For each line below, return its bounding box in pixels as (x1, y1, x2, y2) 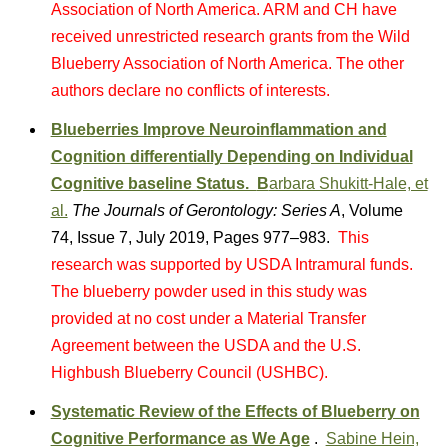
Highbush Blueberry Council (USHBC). (50, 364, 332, 381)
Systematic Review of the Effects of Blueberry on (50, 403, 420, 420)
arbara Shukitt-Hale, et (268, 175, 428, 192)
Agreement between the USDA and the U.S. (50, 337, 361, 354)
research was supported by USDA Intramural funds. (50, 256, 413, 273)
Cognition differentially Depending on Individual (50, 148, 413, 165)
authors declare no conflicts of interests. (50, 82, 330, 99)
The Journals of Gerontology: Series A (71, 202, 341, 219)
